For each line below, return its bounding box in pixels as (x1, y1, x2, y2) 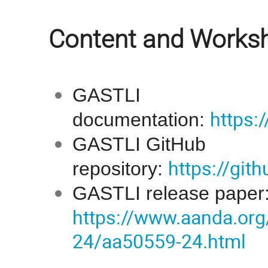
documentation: (72, 109, 210, 130)
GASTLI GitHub (72, 133, 206, 155)
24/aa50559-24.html (72, 228, 246, 254)
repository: (72, 158, 168, 179)
